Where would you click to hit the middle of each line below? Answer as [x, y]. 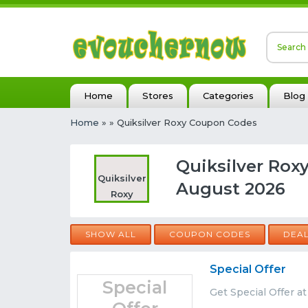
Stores [158, 96]
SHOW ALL [111, 234]
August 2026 [230, 189]
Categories [228, 96]
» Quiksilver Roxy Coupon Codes [183, 122]
